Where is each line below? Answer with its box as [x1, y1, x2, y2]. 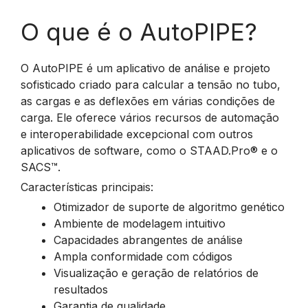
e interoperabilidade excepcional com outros [21, 127, 253, 141]
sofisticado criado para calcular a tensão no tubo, [21, 78, 280, 91]
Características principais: [21, 180, 153, 194]
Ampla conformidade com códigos [54, 250, 232, 263]
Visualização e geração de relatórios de [54, 266, 258, 280]
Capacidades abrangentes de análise [54, 233, 243, 247]
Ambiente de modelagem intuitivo [54, 217, 225, 230]
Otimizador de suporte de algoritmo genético [54, 200, 285, 214]
